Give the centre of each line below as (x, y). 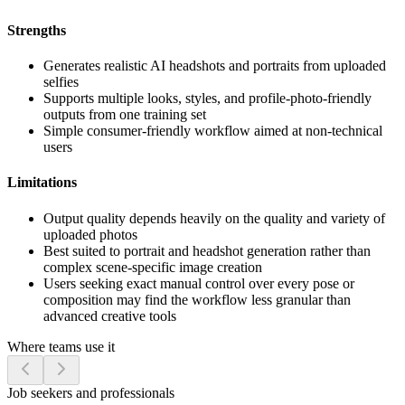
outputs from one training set (125, 115)
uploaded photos (90, 234)
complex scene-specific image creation (153, 267)
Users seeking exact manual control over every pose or (199, 283)
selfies (61, 82)
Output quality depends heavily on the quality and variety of (214, 218)
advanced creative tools (110, 316)
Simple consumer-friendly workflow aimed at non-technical (213, 131)
